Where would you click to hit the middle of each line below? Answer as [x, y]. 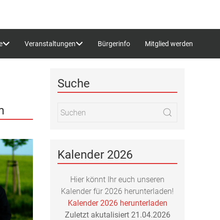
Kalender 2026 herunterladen [117, 203]
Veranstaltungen [50, 43]
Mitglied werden [169, 43]
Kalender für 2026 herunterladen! [118, 191]
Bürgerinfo [114, 43]
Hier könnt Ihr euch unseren [118, 179]
